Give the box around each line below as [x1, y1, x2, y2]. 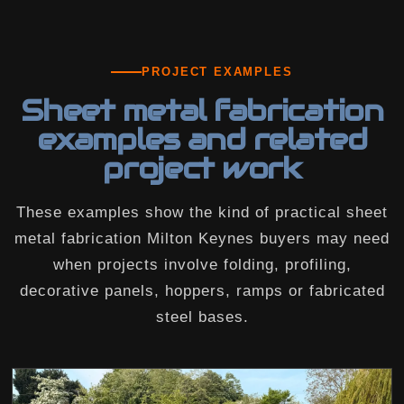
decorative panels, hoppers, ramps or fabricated [19, 282, 385, 300]
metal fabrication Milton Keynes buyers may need [14, 230, 390, 248]
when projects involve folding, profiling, [52, 256, 352, 274]
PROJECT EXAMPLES [142, 65, 293, 79]
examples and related [37, 121, 367, 159]
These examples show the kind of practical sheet [16, 204, 388, 222]
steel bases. [155, 308, 249, 326]
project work [103, 150, 301, 188]
